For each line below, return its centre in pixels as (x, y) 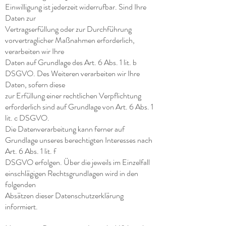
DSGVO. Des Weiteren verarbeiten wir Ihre (72, 73)
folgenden (20, 184)
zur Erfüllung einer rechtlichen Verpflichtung (73, 96)
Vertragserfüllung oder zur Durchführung (68, 29)
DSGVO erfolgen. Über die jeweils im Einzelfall (77, 162)
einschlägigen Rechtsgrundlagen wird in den (72, 173)
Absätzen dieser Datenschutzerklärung (64, 195)
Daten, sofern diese (35, 84)
